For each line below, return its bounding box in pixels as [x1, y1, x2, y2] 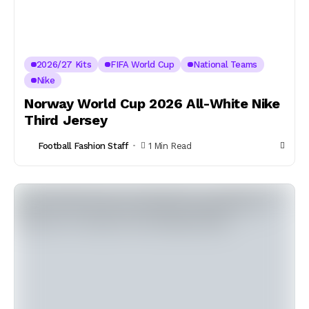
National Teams [193, 59, 257, 70]
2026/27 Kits [36, 59, 92, 70]
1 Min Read [148, 140, 192, 151]
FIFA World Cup [110, 59, 175, 70]
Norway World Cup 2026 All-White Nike [24, 95, 280, 112]
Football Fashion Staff [38, 140, 128, 151]
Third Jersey [24, 112, 108, 128]
